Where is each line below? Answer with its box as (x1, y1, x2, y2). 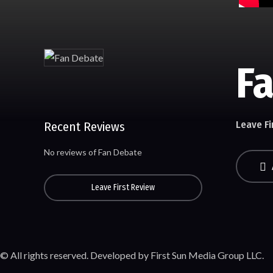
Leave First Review (91, 182, 155, 193)
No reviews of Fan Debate (44, 147, 142, 158)
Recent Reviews (44, 119, 125, 135)
